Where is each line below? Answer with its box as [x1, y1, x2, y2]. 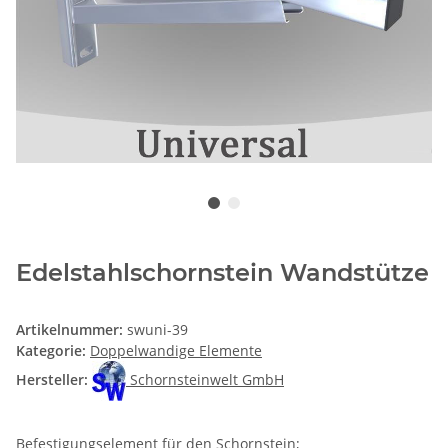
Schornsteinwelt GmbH [130, 369, 284, 389]
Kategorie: [16, 340, 90, 360]
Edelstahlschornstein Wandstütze [16, 257, 429, 287]
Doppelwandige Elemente [90, 340, 262, 360]
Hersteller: [16, 369, 88, 389]
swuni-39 [127, 319, 188, 339]
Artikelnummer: [16, 319, 127, 339]
